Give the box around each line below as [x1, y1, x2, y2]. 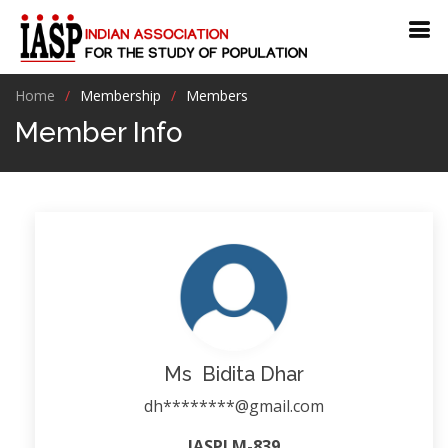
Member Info [15, 116, 183, 149]
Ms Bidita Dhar [164, 362, 304, 386]
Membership [80, 86, 161, 105]
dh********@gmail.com [144, 395, 324, 417]
